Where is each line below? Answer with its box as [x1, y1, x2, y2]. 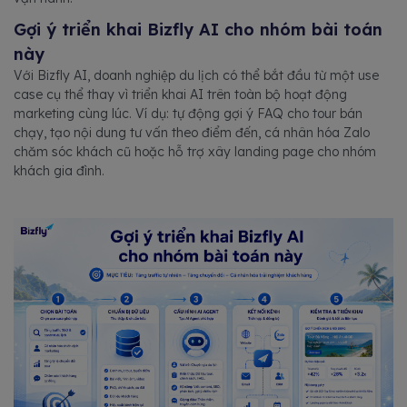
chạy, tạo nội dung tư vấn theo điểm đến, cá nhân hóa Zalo [14, 124, 370, 141]
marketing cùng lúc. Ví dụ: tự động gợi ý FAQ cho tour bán [14, 104, 362, 122]
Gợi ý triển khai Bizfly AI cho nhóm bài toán [14, 18, 382, 40]
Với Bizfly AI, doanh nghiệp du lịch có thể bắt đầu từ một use [14, 66, 379, 84]
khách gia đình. [14, 162, 104, 179]
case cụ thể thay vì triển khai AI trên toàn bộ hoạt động [14, 85, 347, 103]
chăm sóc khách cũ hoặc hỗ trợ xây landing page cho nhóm [14, 143, 376, 160]
